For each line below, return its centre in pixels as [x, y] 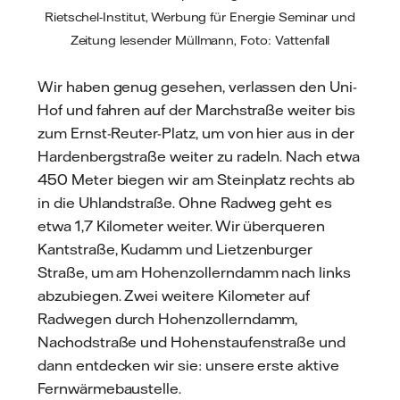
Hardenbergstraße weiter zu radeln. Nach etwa [199, 156]
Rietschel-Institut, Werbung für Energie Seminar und [200, 17]
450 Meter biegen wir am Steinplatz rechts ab [196, 179]
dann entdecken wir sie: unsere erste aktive [188, 365]
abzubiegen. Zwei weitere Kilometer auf [174, 295]
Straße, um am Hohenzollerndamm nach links [194, 272]
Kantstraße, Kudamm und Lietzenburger [175, 249]
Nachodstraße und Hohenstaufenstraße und [192, 342]
